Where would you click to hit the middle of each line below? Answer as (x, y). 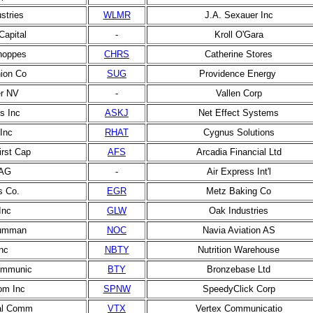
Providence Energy (239, 74)
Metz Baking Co (239, 191)
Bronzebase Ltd (239, 269)
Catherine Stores (239, 54)
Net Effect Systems (239, 113)
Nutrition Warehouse (239, 250)
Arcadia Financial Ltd (239, 152)
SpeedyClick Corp (239, 289)
